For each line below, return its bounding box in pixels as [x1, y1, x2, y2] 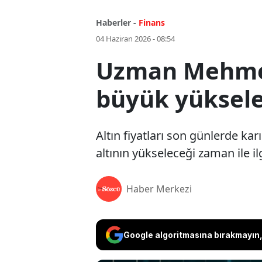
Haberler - [96, 17, 136, 29]
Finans [139, 17, 165, 29]
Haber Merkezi [126, 182, 192, 196]
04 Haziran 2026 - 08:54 [96, 33, 175, 44]
